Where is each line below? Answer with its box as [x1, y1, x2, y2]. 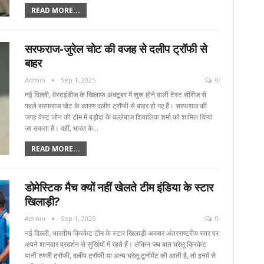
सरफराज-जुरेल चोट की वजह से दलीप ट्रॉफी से [24, 41, 207, 57]
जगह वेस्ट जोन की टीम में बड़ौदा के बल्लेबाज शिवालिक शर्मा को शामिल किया [24, 112, 213, 123]
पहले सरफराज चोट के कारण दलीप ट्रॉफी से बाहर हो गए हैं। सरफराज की [24, 101, 207, 111]
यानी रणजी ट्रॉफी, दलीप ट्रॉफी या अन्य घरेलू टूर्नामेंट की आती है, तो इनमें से [24, 250, 216, 261]
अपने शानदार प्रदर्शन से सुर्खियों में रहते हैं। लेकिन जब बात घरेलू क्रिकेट [24, 239, 206, 250]
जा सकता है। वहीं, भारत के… [24, 123, 98, 134]
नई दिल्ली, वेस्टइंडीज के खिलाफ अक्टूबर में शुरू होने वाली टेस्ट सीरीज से [24, 90, 206, 100]
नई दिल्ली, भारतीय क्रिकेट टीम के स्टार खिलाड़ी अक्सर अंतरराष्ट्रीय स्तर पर [24, 228, 219, 239]
